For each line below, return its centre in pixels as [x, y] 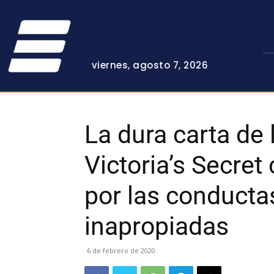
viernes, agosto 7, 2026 [150, 65]
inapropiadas [157, 226]
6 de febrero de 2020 [121, 250]
